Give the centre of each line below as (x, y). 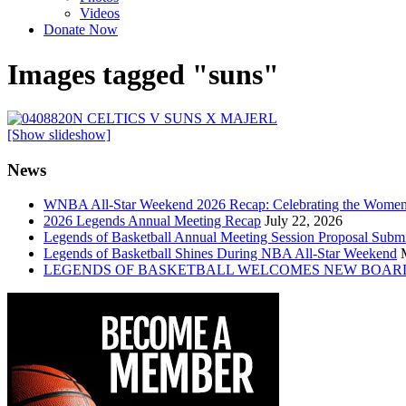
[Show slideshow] (59, 134)
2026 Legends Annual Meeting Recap (152, 221)
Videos (100, 14)
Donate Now (81, 30)
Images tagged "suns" (143, 74)
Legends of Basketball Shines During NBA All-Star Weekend (220, 254)
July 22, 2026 (304, 221)
